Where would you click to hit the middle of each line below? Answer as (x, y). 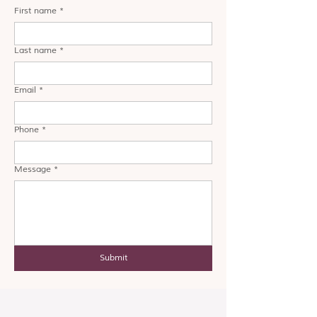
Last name (35, 51)
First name (35, 11)
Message (33, 169)
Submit (113, 258)
